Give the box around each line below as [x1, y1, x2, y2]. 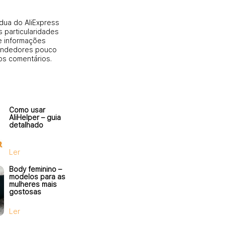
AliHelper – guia [9, 113, 61, 122]
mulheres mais [9, 180, 57, 188]
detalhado [9, 121, 43, 129]
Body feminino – [9, 165, 62, 173]
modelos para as [9, 172, 65, 181]
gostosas [9, 187, 41, 196]
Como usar [9, 105, 45, 114]
